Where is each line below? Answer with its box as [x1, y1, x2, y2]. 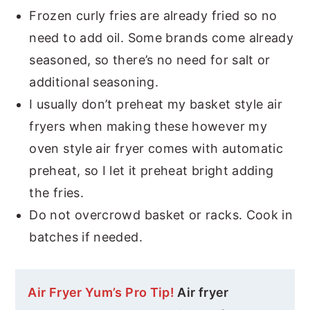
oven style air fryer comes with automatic [29, 140, 284, 156]
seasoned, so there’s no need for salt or [29, 52, 271, 67]
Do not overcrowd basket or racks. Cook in [29, 207, 293, 222]
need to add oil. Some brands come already [29, 30, 294, 45]
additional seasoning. [29, 74, 158, 89]
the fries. [29, 185, 84, 200]
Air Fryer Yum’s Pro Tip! [28, 284, 175, 300]
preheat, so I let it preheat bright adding [29, 163, 274, 178]
